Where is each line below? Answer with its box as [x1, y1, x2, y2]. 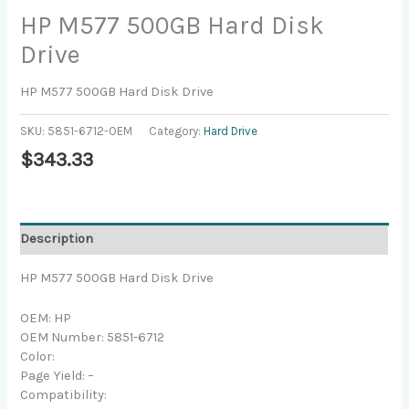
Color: [20, 349, 56, 365]
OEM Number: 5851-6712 [20, 330, 165, 346]
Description [20, 231, 94, 247]
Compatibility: [20, 387, 108, 404]
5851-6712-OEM [47, 124, 133, 138]
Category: [149, 124, 204, 138]
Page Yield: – [20, 368, 95, 384]
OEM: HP [20, 310, 72, 327]
